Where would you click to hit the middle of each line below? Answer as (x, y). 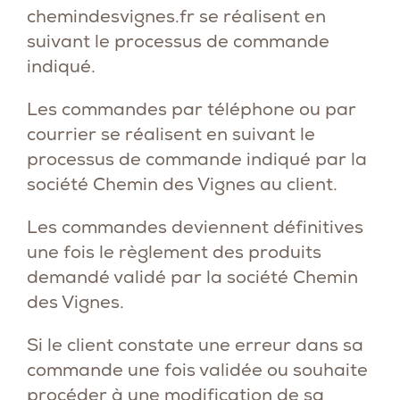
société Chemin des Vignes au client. (182, 184)
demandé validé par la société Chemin (192, 277)
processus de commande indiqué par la (197, 159)
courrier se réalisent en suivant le (171, 134)
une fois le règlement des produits (174, 252)
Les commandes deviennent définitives (195, 227)
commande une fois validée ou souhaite (197, 370)
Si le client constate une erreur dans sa (195, 345)
